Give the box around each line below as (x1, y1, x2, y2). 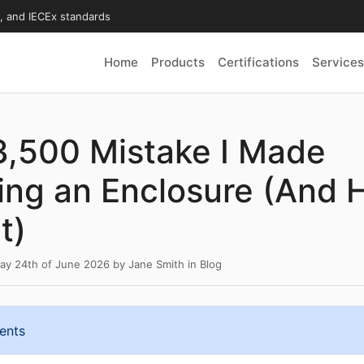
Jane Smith (128, 258, 184, 271)
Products (151, 54, 205, 70)
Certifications (218, 54, 299, 70)
